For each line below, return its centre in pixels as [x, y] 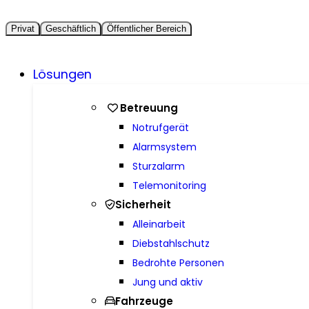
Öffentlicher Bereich [147, 28]
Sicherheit [143, 204]
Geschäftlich [71, 28]
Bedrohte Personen [178, 262]
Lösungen [62, 74]
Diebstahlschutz [171, 243]
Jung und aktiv [167, 282]
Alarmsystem [164, 147]
